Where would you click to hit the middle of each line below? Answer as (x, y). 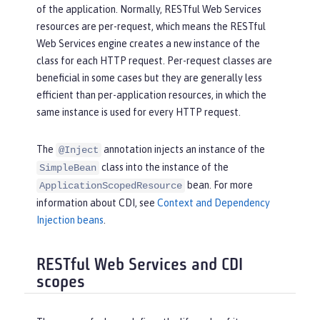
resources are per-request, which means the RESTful (151, 26)
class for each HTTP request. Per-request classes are (154, 60)
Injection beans (70, 220)
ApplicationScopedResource (111, 185)
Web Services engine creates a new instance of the (148, 43)
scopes (61, 283)
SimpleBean (68, 167)
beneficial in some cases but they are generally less (149, 77)
